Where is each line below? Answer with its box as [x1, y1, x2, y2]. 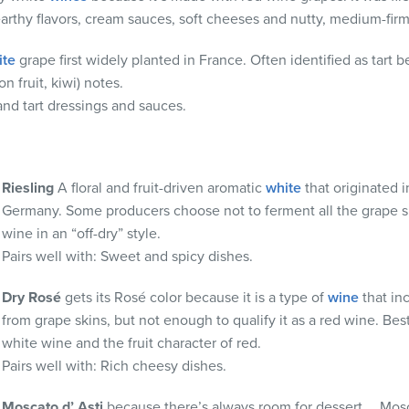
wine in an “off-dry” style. [2, 224, 161, 243]
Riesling [2, 178, 54, 197]
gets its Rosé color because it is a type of [65, 288, 328, 307]
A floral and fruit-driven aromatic [58, 178, 266, 197]
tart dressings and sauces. [23, 96, 186, 115]
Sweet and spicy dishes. [100, 246, 253, 266]
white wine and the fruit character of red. [2, 333, 261, 352]
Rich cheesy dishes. [100, 356, 226, 375]
